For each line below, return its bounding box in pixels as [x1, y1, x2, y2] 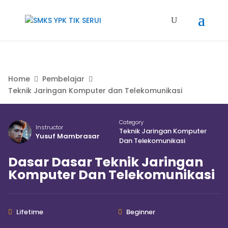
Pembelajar [42, 74, 84, 84]
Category [119, 118, 144, 126]
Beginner [126, 207, 155, 217]
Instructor [36, 123, 63, 131]
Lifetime [16, 207, 43, 217]
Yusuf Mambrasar [36, 131, 100, 141]
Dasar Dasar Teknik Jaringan [8, 153, 203, 171]
